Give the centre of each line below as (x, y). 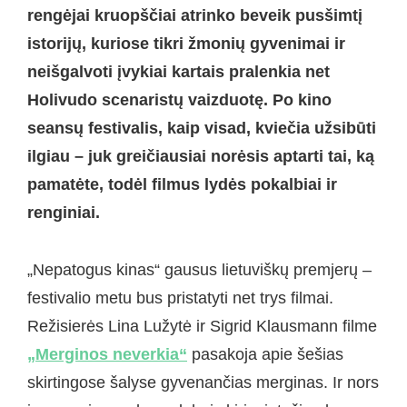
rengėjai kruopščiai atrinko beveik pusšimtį (195, 16)
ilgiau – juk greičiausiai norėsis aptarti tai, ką (201, 157)
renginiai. (64, 213)
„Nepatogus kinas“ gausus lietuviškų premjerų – (199, 269)
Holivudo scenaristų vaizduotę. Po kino (179, 100)
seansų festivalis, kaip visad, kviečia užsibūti (202, 129)
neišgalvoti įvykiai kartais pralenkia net (179, 72)
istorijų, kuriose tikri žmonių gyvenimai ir (186, 44)
